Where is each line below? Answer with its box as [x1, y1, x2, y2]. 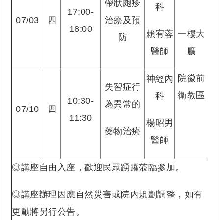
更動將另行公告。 [12, 207, 85, 217]
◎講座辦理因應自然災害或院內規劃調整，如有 [12, 190, 203, 199]
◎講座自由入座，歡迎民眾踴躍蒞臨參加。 [12, 163, 185, 172]
